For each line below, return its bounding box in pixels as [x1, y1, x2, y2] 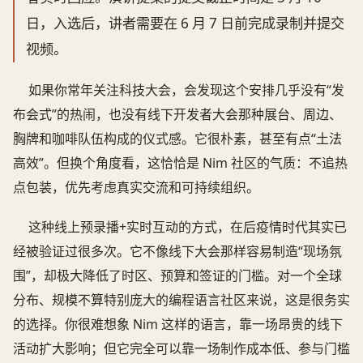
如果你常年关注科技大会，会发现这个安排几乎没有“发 [28, 80, 345, 99]
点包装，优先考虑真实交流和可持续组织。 [13, 177, 259, 196]
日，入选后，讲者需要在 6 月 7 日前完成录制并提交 [25, 13, 344, 32]
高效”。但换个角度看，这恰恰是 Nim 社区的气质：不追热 [13, 153, 348, 172]
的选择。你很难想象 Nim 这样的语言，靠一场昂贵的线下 [13, 314, 343, 333]
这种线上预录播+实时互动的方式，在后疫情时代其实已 [28, 217, 348, 236]
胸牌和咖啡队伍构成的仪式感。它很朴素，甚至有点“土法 [13, 129, 342, 147]
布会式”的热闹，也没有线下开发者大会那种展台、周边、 [13, 105, 342, 123]
